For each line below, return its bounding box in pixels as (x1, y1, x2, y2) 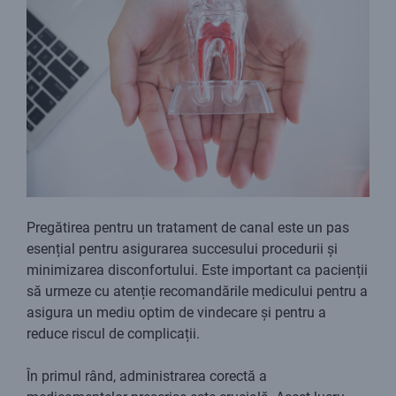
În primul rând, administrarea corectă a (27, 368, 267, 385)
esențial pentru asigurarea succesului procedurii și (27, 240, 338, 258)
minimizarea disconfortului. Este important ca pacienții (27, 262, 368, 279)
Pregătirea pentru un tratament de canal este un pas (27, 219, 349, 237)
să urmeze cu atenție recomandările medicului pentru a (27, 283, 368, 301)
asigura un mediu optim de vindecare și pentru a (27, 304, 326, 322)
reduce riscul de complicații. (27, 325, 200, 343)
